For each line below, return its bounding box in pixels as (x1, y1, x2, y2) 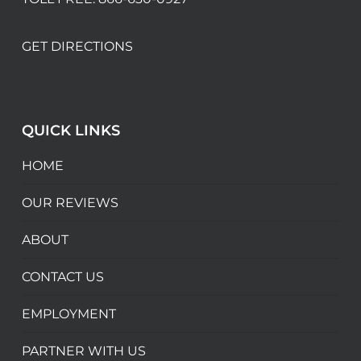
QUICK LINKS (21, 122, 120, 140)
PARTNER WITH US (21, 343, 146, 359)
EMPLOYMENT (21, 306, 116, 322)
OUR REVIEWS (21, 195, 118, 211)
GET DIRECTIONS (21, 39, 133, 55)
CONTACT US (21, 269, 104, 285)
